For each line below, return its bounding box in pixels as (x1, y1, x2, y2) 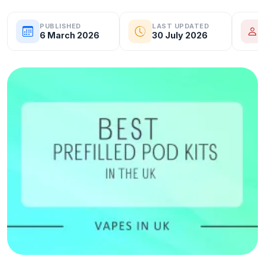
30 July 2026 (152, 30, 208, 40)
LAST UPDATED (152, 21, 209, 30)
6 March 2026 (40, 30, 99, 40)
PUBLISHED (40, 21, 81, 30)
